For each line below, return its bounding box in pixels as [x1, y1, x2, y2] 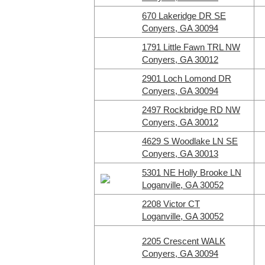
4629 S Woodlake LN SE [142, 136, 238, 146]
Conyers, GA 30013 [142, 148, 218, 159]
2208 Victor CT [142, 199, 200, 209]
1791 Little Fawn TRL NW [142, 42, 240, 52]
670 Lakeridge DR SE [142, 11, 226, 21]
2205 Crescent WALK [142, 236, 225, 246]
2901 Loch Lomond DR [142, 73, 231, 83]
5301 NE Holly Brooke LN [142, 167, 241, 177]
